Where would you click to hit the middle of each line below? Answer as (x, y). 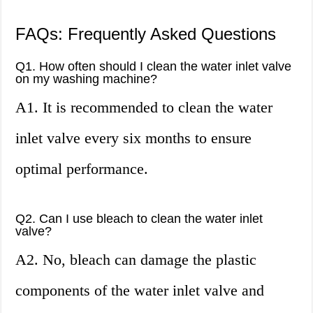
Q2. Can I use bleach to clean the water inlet (139, 219)
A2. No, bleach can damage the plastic (136, 260)
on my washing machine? (87, 79)
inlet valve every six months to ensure (134, 138)
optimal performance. (82, 169)
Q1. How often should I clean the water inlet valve (154, 67)
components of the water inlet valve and (140, 291)
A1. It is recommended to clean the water (144, 108)
